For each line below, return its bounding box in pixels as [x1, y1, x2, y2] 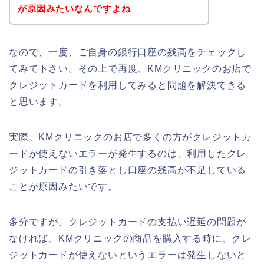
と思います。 [9, 96, 68, 107]
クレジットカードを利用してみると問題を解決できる [9, 80, 247, 90]
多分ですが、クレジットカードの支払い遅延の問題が [9, 216, 247, 227]
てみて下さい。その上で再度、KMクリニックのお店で [9, 63, 252, 74]
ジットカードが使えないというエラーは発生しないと [9, 249, 247, 260]
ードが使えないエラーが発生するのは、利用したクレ [9, 148, 247, 159]
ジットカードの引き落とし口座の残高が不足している [9, 164, 247, 175]
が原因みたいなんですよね [17, 3, 131, 14]
